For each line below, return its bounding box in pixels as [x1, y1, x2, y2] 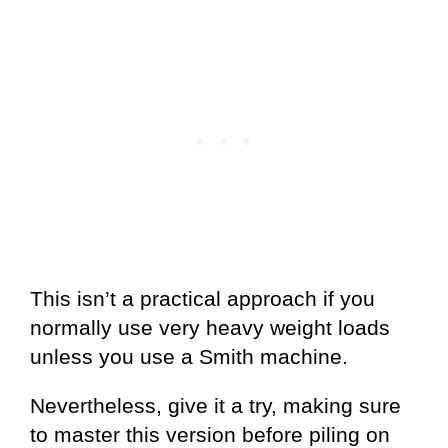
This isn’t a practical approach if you [30, 287, 375, 311]
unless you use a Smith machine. [30, 345, 348, 369]
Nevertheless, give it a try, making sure [30, 394, 401, 418]
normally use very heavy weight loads [30, 316, 390, 340]
